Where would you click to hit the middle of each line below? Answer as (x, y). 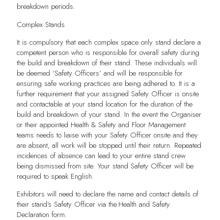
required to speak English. (55, 176)
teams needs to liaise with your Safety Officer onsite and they (107, 135)
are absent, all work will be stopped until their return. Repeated (109, 145)
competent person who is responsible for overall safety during (108, 52)
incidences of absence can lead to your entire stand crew (101, 155)
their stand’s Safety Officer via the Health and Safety (93, 204)
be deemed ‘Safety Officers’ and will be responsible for (99, 73)
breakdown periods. (46, 7)
